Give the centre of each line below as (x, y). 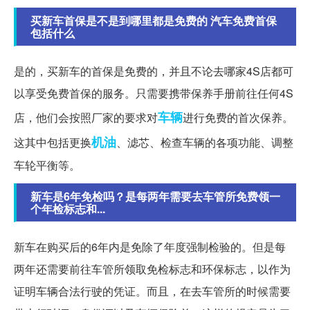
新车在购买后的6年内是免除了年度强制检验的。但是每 (150, 246)
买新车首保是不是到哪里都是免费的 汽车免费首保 (154, 20)
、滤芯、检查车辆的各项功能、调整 (205, 142)
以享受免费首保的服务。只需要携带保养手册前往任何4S (154, 93)
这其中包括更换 (53, 142)
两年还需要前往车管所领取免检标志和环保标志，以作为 (152, 268)
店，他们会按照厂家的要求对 (86, 117)
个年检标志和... (68, 208)
